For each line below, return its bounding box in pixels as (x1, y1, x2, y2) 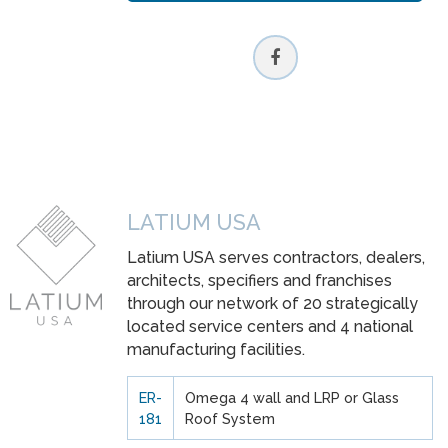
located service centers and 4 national (127, 317, 413, 337)
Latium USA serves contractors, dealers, (127, 248, 425, 268)
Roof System (184, 409, 275, 427)
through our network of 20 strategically (127, 294, 418, 314)
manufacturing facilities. (127, 340, 305, 360)
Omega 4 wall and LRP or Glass (184, 388, 399, 406)
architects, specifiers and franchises (127, 271, 392, 291)
